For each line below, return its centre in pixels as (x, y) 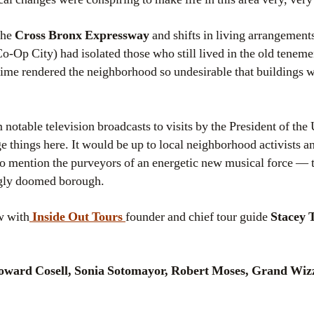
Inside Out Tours (77, 217)
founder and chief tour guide (198, 217)
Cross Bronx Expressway (82, 36)
